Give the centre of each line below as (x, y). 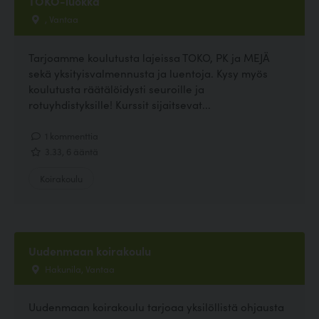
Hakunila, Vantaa (79, 269)
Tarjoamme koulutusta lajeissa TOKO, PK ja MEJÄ (149, 57)
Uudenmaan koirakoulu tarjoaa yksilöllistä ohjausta (156, 307)
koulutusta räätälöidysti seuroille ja (116, 88)
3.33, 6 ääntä (70, 151)
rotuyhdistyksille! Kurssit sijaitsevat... (120, 104)
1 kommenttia (70, 135)
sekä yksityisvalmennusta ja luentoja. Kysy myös (148, 73)
